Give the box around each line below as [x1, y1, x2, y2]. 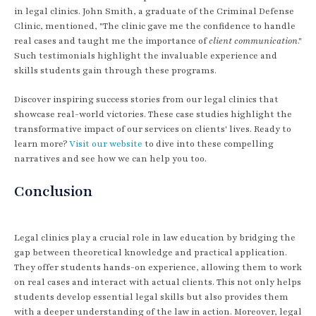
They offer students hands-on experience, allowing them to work [14, 261, 302, 273]
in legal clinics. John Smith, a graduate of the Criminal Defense [14, 5, 294, 17]
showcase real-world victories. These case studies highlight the [14, 108, 292, 120]
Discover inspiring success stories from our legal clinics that [14, 93, 279, 105]
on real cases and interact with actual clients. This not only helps [14, 276, 301, 288]
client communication [209, 35, 298, 47]
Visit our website [69, 138, 142, 150]
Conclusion [14, 181, 92, 202]
